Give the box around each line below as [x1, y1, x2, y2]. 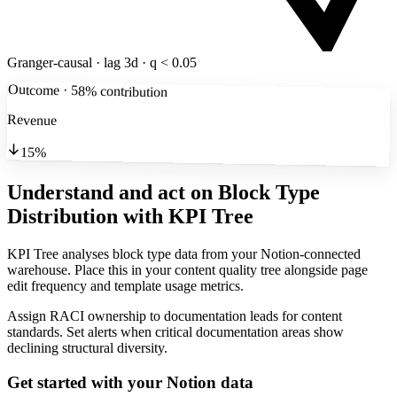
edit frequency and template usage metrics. [7, 278, 244, 294]
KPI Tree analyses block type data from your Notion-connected [7, 246, 361, 262]
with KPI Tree [123, 205, 253, 229]
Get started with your [7, 372, 167, 392]
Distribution [7, 205, 118, 229]
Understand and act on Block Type [7, 181, 320, 205]
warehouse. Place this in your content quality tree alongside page [7, 262, 368, 278]
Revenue [6, 112, 58, 128]
